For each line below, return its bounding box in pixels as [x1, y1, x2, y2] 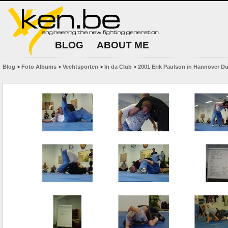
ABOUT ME [97, 40, 149, 50]
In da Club [104, 64, 132, 70]
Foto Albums [21, 64, 56, 70]
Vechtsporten [63, 64, 98, 70]
